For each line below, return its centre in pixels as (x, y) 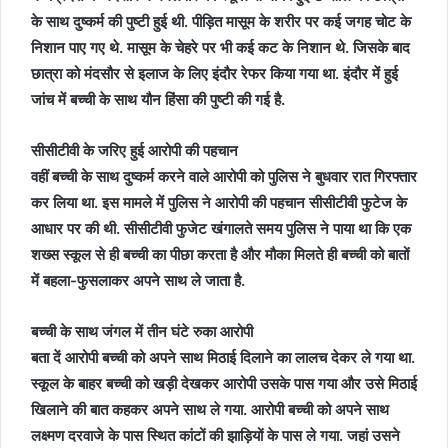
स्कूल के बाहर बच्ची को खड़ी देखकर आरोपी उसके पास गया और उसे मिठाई (224, 383)
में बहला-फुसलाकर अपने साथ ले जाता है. (140, 280)
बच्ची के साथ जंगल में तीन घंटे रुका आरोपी (142, 331)
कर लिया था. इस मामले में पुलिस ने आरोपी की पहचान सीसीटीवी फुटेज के (219, 202)
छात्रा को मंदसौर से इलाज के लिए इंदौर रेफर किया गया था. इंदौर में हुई (214, 73)
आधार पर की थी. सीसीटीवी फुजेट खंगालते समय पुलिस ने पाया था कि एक (221, 228)
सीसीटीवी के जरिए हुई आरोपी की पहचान (134, 150)
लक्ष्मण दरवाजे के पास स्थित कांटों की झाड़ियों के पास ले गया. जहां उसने (215, 435)
